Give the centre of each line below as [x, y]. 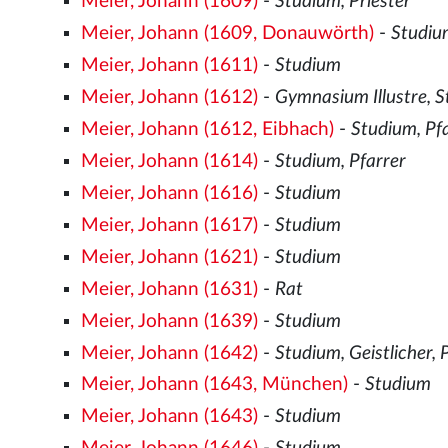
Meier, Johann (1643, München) [215, 385]
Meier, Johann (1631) [170, 289]
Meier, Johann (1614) [170, 161]
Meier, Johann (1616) [170, 193]
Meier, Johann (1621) [170, 257]
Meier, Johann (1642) [170, 353]
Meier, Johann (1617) [170, 225]
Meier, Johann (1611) [170, 65]
